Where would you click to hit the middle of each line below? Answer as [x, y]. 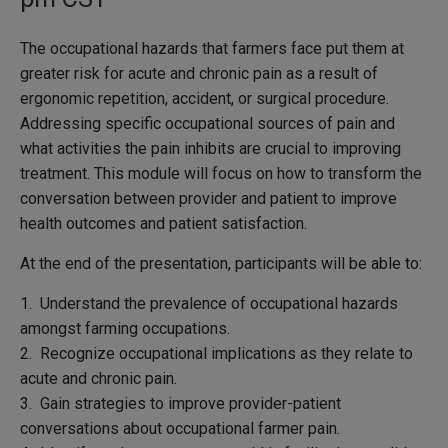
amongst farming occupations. [125, 329]
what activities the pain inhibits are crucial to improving [210, 149]
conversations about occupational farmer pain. [180, 429]
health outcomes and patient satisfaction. [163, 224]
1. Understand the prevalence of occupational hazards [209, 304]
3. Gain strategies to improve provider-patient [180, 404]
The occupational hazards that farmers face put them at [212, 49]
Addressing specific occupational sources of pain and [207, 124]
